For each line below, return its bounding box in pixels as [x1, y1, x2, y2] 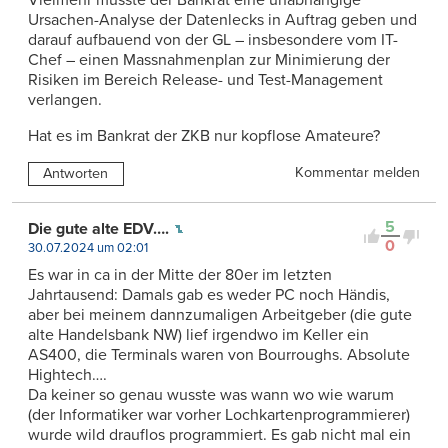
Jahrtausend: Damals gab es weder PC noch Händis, [28, 285, 390, 306]
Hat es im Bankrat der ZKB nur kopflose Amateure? [28, 126, 380, 147]
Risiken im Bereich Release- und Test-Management [28, 70, 383, 91]
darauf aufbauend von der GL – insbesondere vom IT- [28, 30, 398, 51]
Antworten [43, 165, 109, 183]
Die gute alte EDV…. [28, 219, 169, 240]
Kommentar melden [295, 164, 420, 182]
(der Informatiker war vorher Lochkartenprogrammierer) [28, 405, 410, 426]
